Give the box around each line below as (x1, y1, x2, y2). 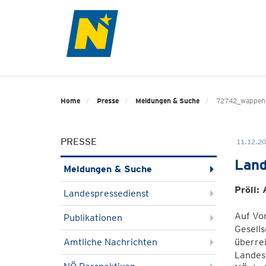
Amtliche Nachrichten (64, 236, 157, 248)
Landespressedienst (64, 188, 149, 199)
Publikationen (64, 212, 122, 223)
